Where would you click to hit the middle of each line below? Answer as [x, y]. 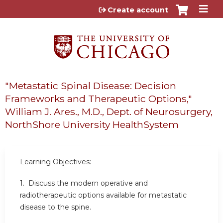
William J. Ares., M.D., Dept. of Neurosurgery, [109, 111]
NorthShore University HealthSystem [92, 124]
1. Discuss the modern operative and [84, 183]
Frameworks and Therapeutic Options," [99, 98]
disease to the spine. [56, 207]
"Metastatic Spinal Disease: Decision [91, 85]
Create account [138, 10]
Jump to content [111, 8]
